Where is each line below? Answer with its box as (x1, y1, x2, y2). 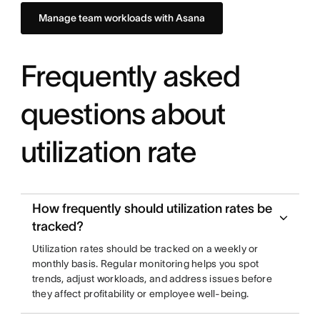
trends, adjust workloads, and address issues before (31, 273, 272, 284)
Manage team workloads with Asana (38, 12, 205, 24)
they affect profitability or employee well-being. (31, 288, 249, 299)
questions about (20, 97, 226, 130)
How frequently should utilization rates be (31, 201, 272, 216)
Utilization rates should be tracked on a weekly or (31, 243, 259, 254)
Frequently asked (20, 59, 241, 92)
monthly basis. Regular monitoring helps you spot (31, 258, 259, 269)
